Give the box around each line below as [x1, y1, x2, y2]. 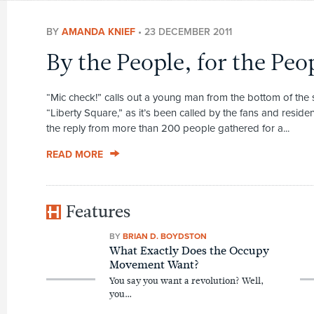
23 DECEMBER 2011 [144, 25, 232, 38]
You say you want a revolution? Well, [109, 274, 264, 288]
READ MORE [46, 148, 103, 161]
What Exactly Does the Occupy [109, 243, 269, 259]
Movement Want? [109, 257, 199, 273]
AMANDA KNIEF [61, 25, 135, 38]
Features [66, 199, 131, 224]
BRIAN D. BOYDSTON [122, 231, 207, 241]
